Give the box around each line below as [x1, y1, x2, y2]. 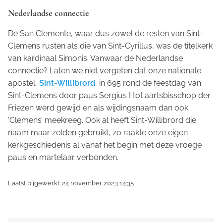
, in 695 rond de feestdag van [95, 78, 201, 88]
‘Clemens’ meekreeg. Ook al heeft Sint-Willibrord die [8, 115, 196, 125]
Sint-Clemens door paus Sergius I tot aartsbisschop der [8, 90, 211, 100]
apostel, [8, 78, 39, 88]
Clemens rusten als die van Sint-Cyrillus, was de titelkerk [8, 41, 213, 51]
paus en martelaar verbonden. [8, 152, 118, 162]
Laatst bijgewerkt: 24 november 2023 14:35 [8, 179, 134, 187]
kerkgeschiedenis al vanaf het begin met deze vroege [8, 140, 202, 150]
